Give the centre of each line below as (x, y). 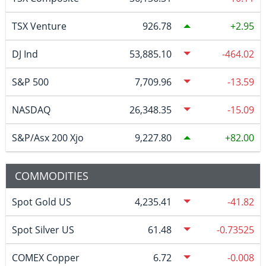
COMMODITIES (52, 176)
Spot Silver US (43, 230)
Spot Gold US (41, 202)
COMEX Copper (45, 258)
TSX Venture (39, 26)
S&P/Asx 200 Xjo (47, 138)
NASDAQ (31, 110)
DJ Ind (25, 54)
